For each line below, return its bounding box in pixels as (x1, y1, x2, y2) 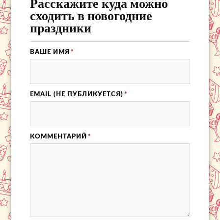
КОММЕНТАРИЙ (29, 134, 87, 140)
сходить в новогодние (29, 6, 152, 25)
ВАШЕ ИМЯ (29, 49, 70, 55)
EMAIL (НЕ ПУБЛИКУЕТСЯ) (29, 91, 123, 98)
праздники (29, 18, 91, 37)
